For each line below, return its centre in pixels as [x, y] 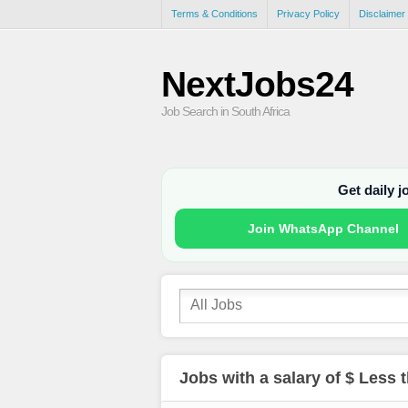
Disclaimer [382, 14]
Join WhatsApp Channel [323, 229]
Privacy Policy [308, 14]
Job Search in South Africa [225, 112]
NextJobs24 [257, 84]
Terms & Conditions [214, 14]
